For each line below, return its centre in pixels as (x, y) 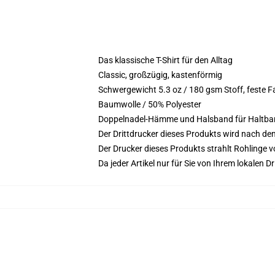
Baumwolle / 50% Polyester (150, 104)
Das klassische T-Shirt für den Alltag (165, 60)
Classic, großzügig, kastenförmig (160, 75)
